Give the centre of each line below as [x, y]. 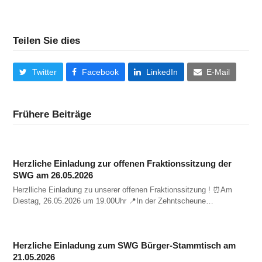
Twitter [44, 72]
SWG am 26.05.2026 [53, 175]
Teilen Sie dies [47, 40]
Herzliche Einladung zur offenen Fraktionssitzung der [123, 164]
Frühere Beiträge [52, 114]
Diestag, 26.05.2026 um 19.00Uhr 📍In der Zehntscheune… [113, 201]
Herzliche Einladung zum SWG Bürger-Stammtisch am [125, 246]
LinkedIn [162, 72]
